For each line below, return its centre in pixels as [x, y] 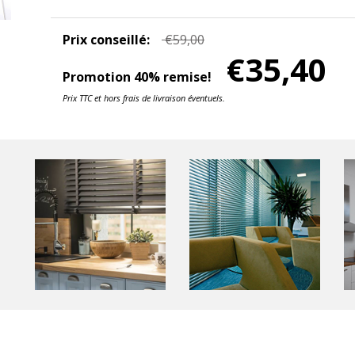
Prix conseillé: [106, 40]
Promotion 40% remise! [137, 77]
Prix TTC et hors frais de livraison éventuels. [144, 98]
